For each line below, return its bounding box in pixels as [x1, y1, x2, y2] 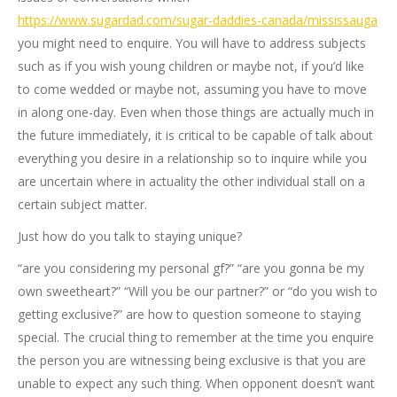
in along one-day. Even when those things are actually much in [18, 104, 374, 121]
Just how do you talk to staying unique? [18, 228, 242, 245]
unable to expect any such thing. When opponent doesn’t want [18, 375, 375, 392]
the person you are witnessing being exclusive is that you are [18, 352, 366, 369]
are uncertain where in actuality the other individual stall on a [18, 173, 365, 190]
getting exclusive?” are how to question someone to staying [18, 306, 361, 323]
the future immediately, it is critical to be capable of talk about [18, 127, 373, 144]
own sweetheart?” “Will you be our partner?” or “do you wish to [18, 283, 378, 300]
